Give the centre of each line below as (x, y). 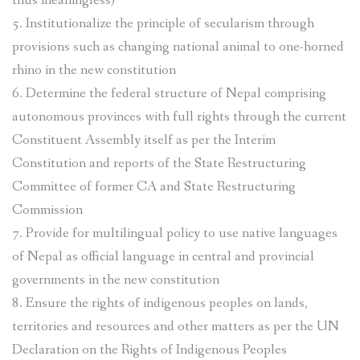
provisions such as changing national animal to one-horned (178, 47)
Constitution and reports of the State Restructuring (159, 163)
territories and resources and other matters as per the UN (176, 326)
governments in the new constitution (116, 280)
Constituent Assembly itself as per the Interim (144, 140)
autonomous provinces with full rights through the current (179, 117)
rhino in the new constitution (94, 70)
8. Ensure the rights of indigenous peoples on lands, (160, 303)
